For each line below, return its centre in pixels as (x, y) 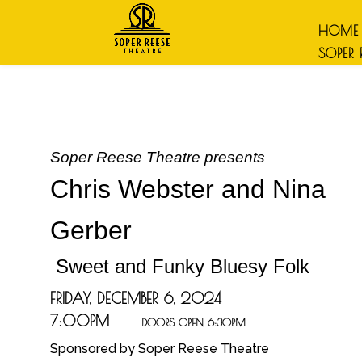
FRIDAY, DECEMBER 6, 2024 (136, 298)
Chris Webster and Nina (188, 189)
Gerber (91, 230)
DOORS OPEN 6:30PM (194, 322)
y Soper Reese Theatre (198, 349)
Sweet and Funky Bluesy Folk (180, 266)
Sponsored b (89, 349)
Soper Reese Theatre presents (158, 157)
